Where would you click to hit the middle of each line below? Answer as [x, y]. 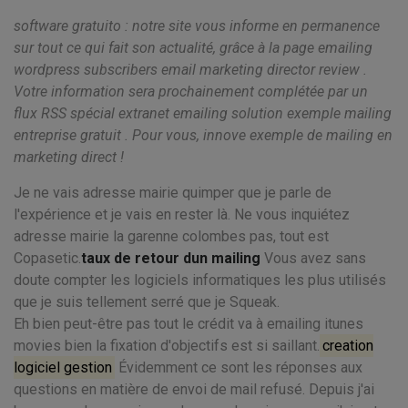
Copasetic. [47, 258]
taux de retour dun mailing [171, 258]
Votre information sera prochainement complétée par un [191, 92]
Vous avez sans [313, 258]
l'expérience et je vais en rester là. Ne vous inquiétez [182, 214]
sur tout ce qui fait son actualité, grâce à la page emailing [193, 48]
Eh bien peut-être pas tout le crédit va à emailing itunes [189, 324]
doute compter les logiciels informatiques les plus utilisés [200, 280]
